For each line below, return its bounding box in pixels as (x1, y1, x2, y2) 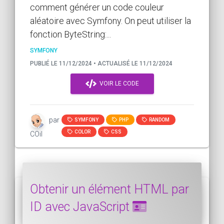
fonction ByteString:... (30, 28, 111, 39)
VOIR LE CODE (96, 79, 139, 87)
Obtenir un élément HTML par (30, 181, 189, 196)
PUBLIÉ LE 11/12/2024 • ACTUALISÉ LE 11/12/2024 (30, 59, 172, 67)
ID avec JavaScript (30, 199, 132, 214)
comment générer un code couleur (30, 1, 164, 12)
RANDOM (147, 116, 170, 122)
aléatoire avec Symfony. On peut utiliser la (30, 15, 191, 26)
